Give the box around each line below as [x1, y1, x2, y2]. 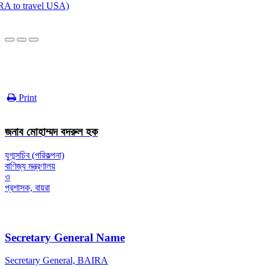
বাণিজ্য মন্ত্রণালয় [5, 160, 55, 171]
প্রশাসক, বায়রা [5, 182, 50, 193]
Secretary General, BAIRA [5, 255, 108, 266]
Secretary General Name [5, 231, 125, 244]
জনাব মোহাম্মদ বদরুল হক [5, 125, 98, 139]
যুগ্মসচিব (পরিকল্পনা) [5, 150, 64, 160]
